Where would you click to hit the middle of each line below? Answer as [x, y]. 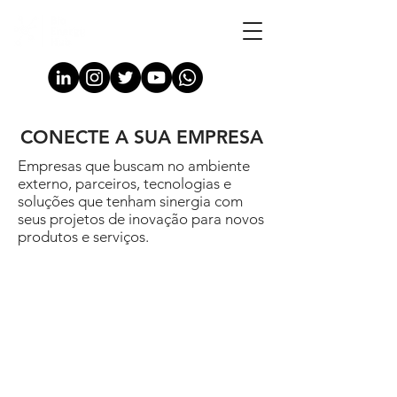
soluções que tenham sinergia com [130, 201]
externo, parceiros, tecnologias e [125, 183]
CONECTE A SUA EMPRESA [142, 137]
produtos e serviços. [83, 237]
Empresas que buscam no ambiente [134, 166]
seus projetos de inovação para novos [141, 219]
